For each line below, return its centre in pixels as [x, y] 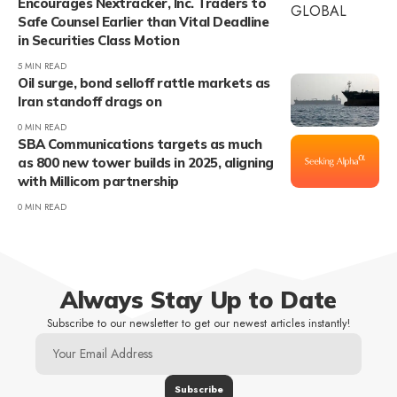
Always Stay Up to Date [198, 300]
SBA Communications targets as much [140, 144]
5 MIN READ [42, 66]
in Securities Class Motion [98, 40]
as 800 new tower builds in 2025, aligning [146, 162]
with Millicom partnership [98, 181]
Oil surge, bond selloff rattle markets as [144, 82]
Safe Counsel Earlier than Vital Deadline [143, 21]
